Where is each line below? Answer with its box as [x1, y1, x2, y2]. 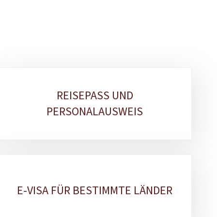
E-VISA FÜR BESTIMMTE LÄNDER [17, 183, 173, 198]
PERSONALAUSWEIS [46, 103, 143, 119]
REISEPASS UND [56, 87, 133, 103]
